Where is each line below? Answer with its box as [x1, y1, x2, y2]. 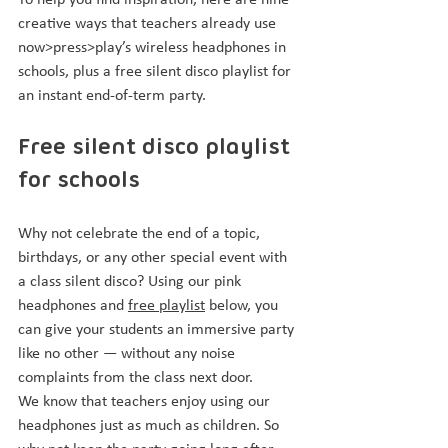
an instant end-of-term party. [18, 88, 206, 104]
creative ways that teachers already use [18, 16, 280, 32]
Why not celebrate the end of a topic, [18, 226, 264, 242]
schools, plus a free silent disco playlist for [18, 64, 295, 80]
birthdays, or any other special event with [18, 250, 291, 266]
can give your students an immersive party [18, 322, 298, 338]
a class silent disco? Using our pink [18, 274, 245, 290]
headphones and [18, 298, 128, 314]
